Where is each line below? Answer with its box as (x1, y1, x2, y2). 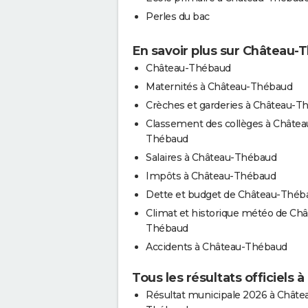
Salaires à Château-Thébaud (146, 151, 276, 164)
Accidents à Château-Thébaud (146, 240, 287, 253)
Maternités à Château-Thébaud (146, 80, 292, 93)
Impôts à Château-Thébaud (146, 169, 276, 182)
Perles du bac (146, 10, 210, 23)
